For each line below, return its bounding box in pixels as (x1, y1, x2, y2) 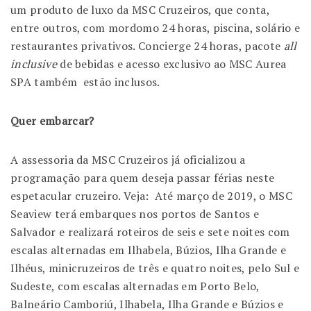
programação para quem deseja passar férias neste (10, 169, 275, 185)
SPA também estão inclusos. (10, 74, 160, 90)
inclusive (10, 56, 60, 72)
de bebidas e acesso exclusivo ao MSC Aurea (60, 56, 287, 72)
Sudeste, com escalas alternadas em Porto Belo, (10, 278, 260, 294)
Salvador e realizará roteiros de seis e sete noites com (10, 224, 290, 239)
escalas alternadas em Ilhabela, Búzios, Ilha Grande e (10, 242, 286, 258)
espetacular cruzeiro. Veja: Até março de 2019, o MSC (10, 187, 292, 203)
